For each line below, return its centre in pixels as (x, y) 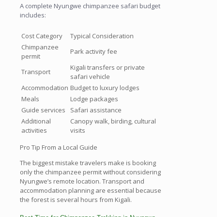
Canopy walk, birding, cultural (113, 121)
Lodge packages (94, 99)
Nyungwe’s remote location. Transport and (82, 181)
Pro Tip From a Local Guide (59, 147)
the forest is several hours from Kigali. (76, 200)
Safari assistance (96, 110)
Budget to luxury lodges (105, 88)
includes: (33, 15)
